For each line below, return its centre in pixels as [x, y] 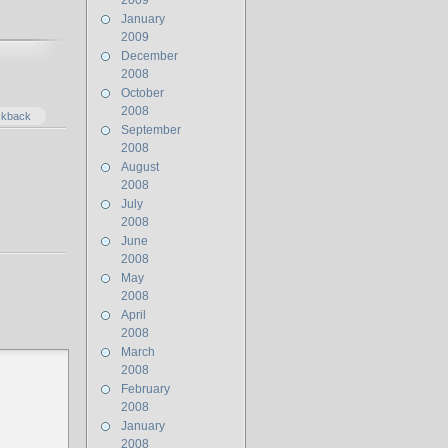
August [140, 167]
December [149, 56]
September [151, 130]
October [142, 93]
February [145, 389]
